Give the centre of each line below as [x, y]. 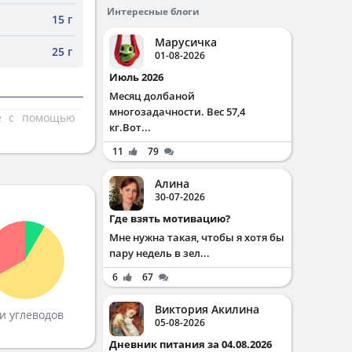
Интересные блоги [153, 11]
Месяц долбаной [152, 96]
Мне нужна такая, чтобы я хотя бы [197, 237]
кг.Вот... [130, 127]
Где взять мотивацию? [172, 218]
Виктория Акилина [207, 309]
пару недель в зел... [159, 253]
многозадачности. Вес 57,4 [177, 112]
